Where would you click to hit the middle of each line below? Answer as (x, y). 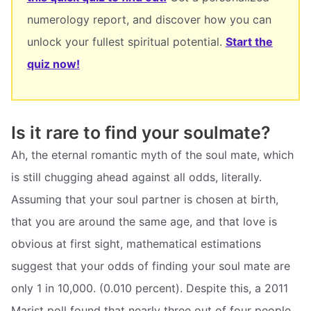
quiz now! (53, 64)
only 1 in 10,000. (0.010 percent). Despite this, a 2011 (150, 288)
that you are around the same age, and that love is (144, 222)
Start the (249, 41)
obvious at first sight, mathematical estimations (136, 244)
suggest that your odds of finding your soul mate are (151, 266)
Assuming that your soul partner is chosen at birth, (145, 200)
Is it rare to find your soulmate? (141, 133)
